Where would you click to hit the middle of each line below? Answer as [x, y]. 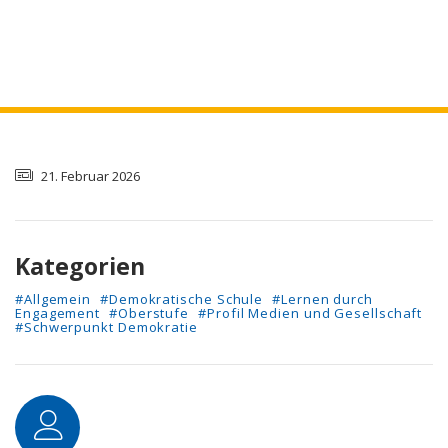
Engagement [58, 313]
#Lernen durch [322, 299]
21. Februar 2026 [89, 175]
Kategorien [80, 265]
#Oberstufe [149, 313]
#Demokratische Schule [182, 299]
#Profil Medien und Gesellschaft [310, 313]
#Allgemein [53, 299]
